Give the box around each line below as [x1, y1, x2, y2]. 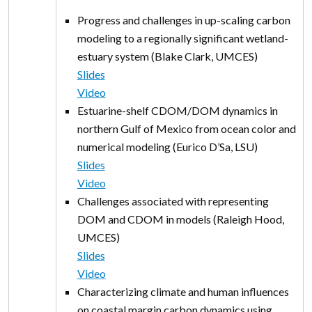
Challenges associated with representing [77, 194, 269, 208]
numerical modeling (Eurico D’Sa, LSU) [77, 140, 266, 154]
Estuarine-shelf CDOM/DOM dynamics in [77, 104, 278, 118]
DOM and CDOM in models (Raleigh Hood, [77, 212, 284, 226]
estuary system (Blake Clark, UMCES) [77, 49, 264, 63]
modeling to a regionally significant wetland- [77, 31, 288, 45]
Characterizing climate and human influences [77, 285, 289, 299]
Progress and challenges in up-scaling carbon [77, 13, 290, 27]
